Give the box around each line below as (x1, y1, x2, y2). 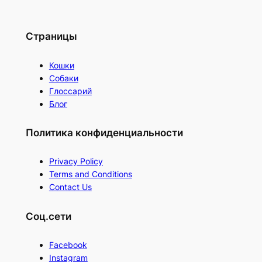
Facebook (49, 240, 87, 250)
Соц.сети (25, 210, 71, 222)
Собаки (49, 73, 78, 83)
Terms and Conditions (49, 169, 132, 180)
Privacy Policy (49, 156, 103, 167)
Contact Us (49, 182, 92, 192)
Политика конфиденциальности (25, 127, 183, 139)
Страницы (25, 30, 77, 43)
